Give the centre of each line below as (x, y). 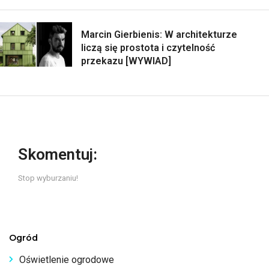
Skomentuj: (58, 154)
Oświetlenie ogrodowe (67, 259)
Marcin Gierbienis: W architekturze (159, 34)
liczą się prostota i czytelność (148, 47)
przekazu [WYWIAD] (126, 61)
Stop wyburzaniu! (48, 178)
